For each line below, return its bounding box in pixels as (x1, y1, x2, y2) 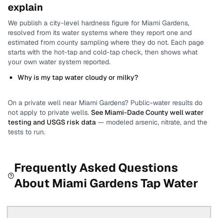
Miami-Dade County (105, 108, 168, 117)
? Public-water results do (125, 98, 202, 107)
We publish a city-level (8, 18, 81, 27)
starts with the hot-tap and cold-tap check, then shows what (8, 48, 198, 56)
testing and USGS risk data (8, 118, 96, 127)
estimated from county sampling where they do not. (8, 38, 169, 47)
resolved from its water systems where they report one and (8, 28, 192, 37)
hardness (81, 18, 109, 27)
